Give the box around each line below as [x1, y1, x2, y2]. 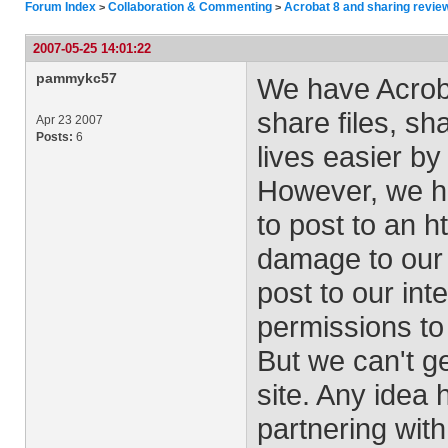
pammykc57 [36, 70, 117, 86]
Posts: [36, 130, 73, 144]
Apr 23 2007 [36, 113, 103, 127]
